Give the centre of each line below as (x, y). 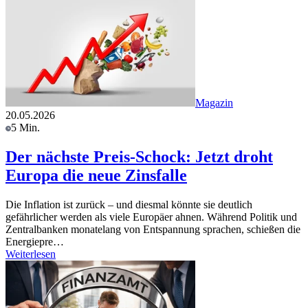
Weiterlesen (31, 254)
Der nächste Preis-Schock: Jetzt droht (139, 157)
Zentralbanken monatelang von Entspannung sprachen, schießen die (153, 230)
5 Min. (25, 128)
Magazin (214, 103)
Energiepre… (35, 242)
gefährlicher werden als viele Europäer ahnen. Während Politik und (151, 217)
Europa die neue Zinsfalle (96, 176)
